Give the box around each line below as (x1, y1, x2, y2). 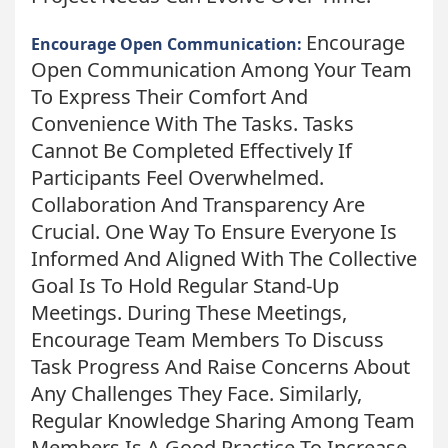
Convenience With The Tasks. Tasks (31, 109, 354, 137)
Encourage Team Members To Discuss (31, 325, 384, 353)
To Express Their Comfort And (31, 82, 308, 110)
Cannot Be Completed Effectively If (31, 136, 352, 164)
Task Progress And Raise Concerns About (31, 352, 410, 380)
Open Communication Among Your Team (31, 55, 412, 83)
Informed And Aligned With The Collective (31, 244, 417, 272)
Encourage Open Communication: (31, 32, 306, 55)
